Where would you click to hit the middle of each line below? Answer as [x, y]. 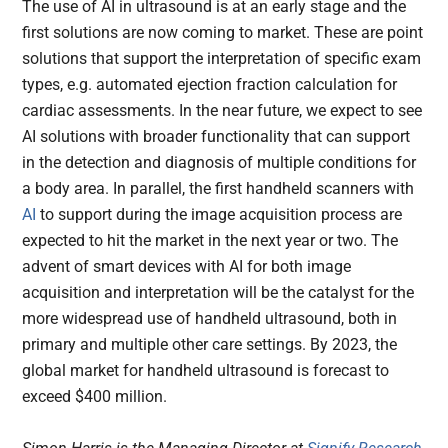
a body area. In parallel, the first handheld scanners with [218, 189]
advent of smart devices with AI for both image [187, 267]
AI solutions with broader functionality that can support [216, 137]
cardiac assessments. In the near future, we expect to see [222, 111]
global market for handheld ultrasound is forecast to [206, 371]
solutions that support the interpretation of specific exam [222, 59]
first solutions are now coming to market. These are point [223, 33]
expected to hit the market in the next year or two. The [210, 241]
